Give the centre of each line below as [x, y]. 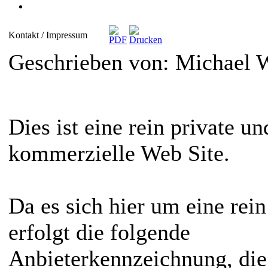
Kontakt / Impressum [48, 35]
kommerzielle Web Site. [119, 153]
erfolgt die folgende [99, 232]
